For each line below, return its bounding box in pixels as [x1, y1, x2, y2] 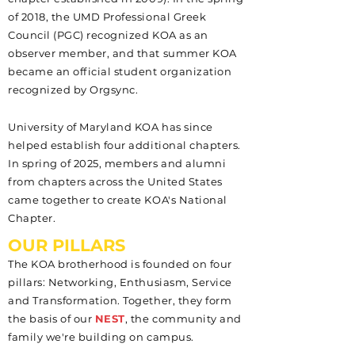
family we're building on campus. [8, 330, 194, 343]
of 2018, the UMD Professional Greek [8, 10, 207, 23]
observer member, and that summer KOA [8, 47, 237, 59]
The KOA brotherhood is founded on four [8, 258, 232, 270]
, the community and [124, 312, 242, 325]
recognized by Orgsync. [8, 83, 141, 96]
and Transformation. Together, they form [8, 294, 232, 307]
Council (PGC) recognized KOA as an [8, 29, 208, 41]
